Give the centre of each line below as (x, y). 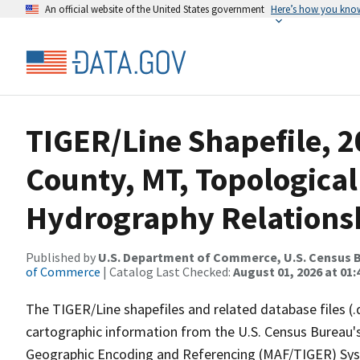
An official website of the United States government (155, 9)
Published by (62, 257)
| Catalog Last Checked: (167, 272)
